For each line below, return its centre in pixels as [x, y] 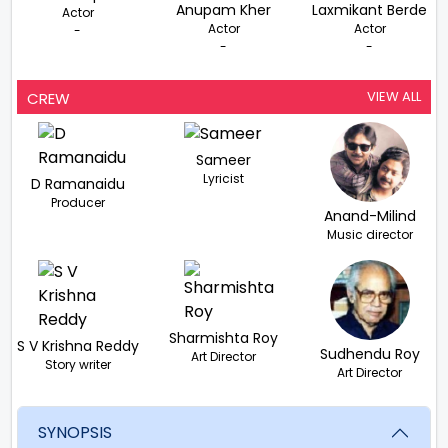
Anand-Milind [369, 215]
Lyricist [224, 178]
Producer [77, 202]
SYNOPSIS [75, 433]
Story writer [77, 364]
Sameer [224, 159]
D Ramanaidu [77, 183]
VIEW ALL [394, 96]
